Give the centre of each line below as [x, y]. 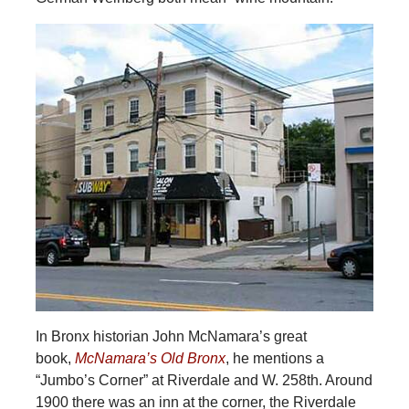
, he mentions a [274, 358]
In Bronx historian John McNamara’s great [171, 336]
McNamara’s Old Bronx [150, 358]
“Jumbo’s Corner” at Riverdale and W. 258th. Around [204, 380]
